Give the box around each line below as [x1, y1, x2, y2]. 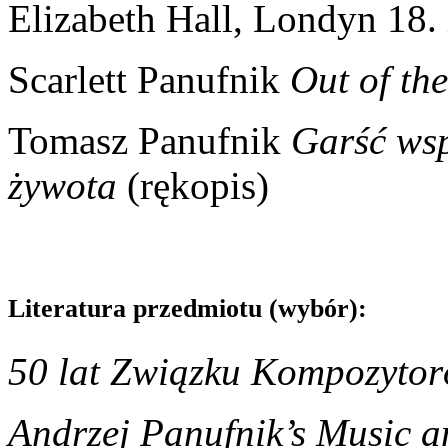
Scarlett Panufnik [8, 57, 290, 101]
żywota [8, 163, 117, 207]
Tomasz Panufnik [8, 118, 291, 162]
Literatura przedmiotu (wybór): [8, 293, 367, 323]
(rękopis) [117, 163, 269, 207]
